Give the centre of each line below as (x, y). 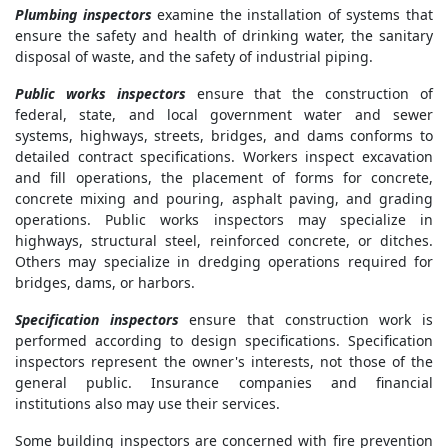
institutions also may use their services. (147, 404)
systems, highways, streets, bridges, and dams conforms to (224, 136)
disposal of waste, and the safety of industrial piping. (194, 57)
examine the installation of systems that (292, 15)
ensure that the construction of (309, 94)
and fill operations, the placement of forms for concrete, (224, 178)
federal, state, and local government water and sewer (224, 115)
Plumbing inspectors (83, 15)
